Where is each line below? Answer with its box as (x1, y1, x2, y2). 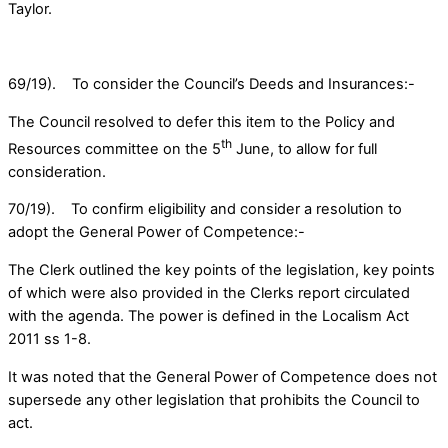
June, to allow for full (232, 139, 377, 158)
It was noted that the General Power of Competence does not (8, 367, 437, 386)
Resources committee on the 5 (8, 139, 221, 158)
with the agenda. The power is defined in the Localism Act (8, 306, 409, 325)
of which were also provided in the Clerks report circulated (8, 283, 410, 302)
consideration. (8, 162, 106, 181)
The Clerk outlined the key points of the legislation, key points (8, 260, 435, 279)
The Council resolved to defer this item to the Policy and (8, 112, 395, 131)
